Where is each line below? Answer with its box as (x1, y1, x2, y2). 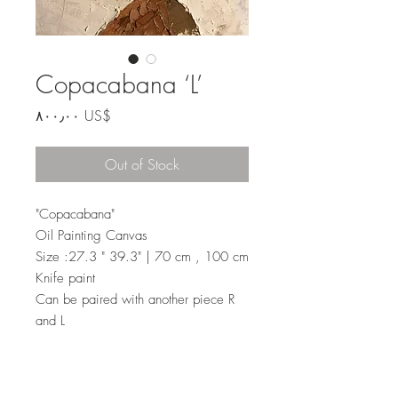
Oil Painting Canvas (36, 226, 152, 244)
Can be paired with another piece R (36, 290, 235, 308)
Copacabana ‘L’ (36, 67, 203, 100)
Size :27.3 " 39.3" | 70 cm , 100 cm (36, 247, 249, 266)
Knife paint (36, 268, 99, 287)
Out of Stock (105, 154, 179, 174)
